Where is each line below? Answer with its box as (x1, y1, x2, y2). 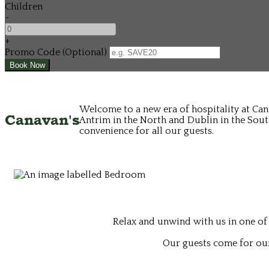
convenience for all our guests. (79, 125, 214, 137)
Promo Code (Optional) (5, 46, 107, 58)
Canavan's (5, 112, 79, 129)
